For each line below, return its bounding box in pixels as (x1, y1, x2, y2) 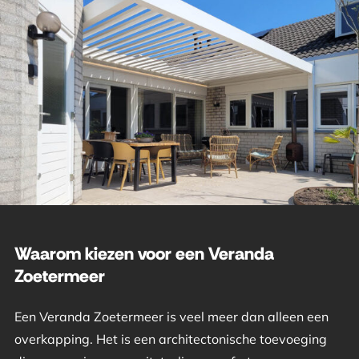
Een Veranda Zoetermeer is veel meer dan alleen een (14, 309, 329, 325)
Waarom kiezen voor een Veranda (14, 242, 274, 266)
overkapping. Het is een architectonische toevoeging (14, 331, 327, 348)
